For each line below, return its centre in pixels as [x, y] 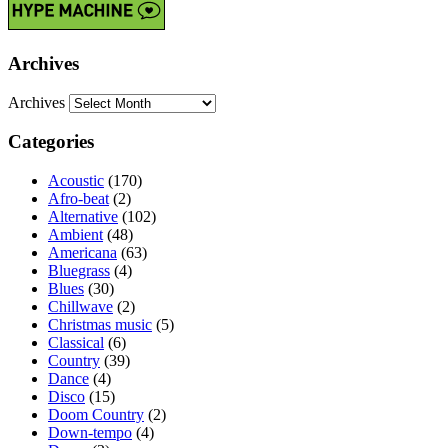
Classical [76, 343]
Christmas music [100, 325]
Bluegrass [79, 271]
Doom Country [96, 415]
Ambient [75, 235]
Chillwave [80, 307]
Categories [51, 142]
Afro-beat [78, 199]
